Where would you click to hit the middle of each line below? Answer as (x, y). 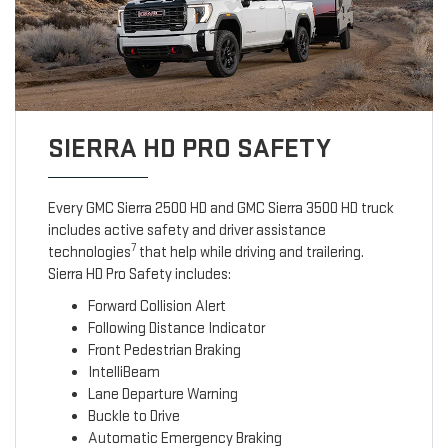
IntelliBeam (123, 373)
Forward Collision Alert (156, 307)
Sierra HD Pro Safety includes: (139, 275)
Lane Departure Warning (162, 395)
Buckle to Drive (133, 417)
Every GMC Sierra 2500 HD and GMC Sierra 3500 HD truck (220, 209)
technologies (89, 253)
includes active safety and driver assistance (186, 231)
